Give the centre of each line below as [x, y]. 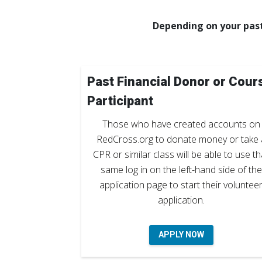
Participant [120, 101]
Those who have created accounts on [181, 124]
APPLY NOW [181, 234]
